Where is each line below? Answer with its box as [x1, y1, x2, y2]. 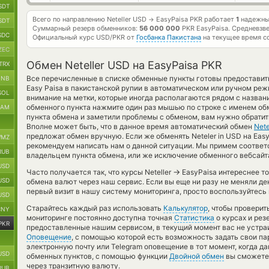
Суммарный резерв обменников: [32, 24, 139, 32]
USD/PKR [96, 33, 125, 41]
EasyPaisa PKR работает [154, 15, 236, 23]
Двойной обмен [169, 252, 224, 261]
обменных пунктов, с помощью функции [26, 252, 169, 261]
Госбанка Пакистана [136, 33, 201, 41]
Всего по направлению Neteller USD [32, 15, 148, 23]
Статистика [174, 213, 214, 222]
